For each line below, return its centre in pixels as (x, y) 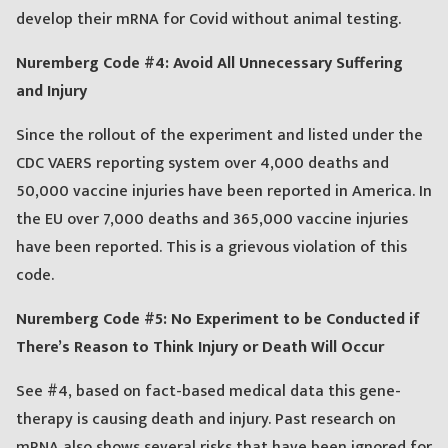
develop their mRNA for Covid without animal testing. (208, 20)
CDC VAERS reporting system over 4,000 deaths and (202, 164)
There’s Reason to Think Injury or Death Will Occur (200, 348)
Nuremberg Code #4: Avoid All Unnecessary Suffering (209, 64)
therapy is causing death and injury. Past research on (206, 420)
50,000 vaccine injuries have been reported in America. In (224, 192)
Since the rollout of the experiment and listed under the (219, 136)
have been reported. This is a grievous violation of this (211, 248)
